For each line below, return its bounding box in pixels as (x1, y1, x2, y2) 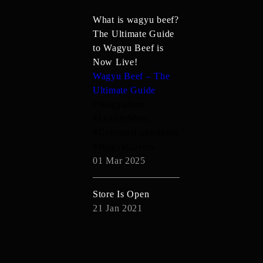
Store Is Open (93, 189, 150, 199)
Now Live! (93, 57, 138, 67)
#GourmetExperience (93, 127, 180, 137)
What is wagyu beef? (93, 15, 179, 25)
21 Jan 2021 (93, 203, 143, 213)
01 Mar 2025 (93, 156, 146, 166)
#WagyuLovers (93, 141, 155, 151)
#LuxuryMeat (93, 113, 149, 123)
